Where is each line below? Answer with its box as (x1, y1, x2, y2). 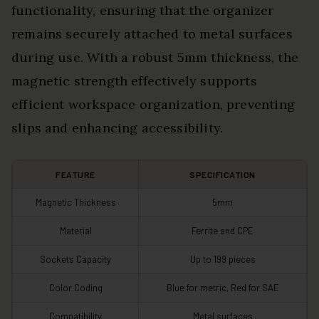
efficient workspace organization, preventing (11, 96, 295, 113)
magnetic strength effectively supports (11, 73, 257, 90)
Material (59, 225, 92, 237)
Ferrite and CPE (192, 225, 253, 237)
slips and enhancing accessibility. (11, 120, 224, 137)
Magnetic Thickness (35, 197, 116, 209)
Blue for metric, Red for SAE (166, 282, 279, 294)
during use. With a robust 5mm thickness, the (11, 49, 298, 66)
